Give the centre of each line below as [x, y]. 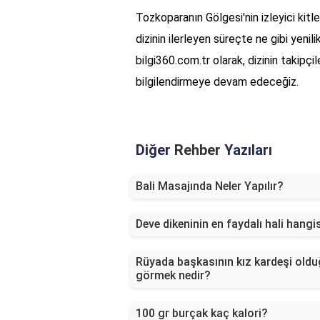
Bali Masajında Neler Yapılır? [210, 186]
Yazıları [246, 150]
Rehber [197, 150]
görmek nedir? [173, 276]
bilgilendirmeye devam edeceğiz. [217, 82]
